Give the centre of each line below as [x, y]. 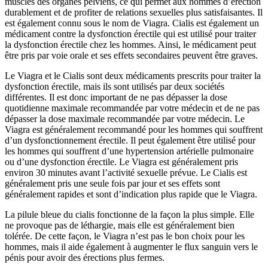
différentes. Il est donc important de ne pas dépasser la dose [116, 97]
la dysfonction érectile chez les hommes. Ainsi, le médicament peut [130, 44]
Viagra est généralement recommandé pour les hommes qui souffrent [134, 129]
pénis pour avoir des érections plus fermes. [85, 257]
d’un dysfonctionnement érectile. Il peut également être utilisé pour [130, 140]
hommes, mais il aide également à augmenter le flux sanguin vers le [131, 246]
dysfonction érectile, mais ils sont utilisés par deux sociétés [115, 86]
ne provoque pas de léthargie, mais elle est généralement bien [120, 225]
